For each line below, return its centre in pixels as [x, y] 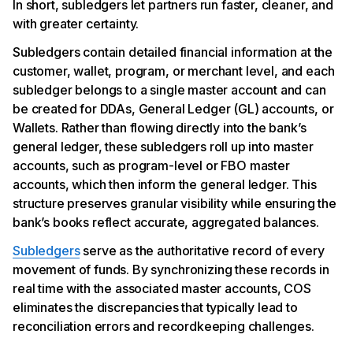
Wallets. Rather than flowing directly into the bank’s [160, 127]
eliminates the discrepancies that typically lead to [155, 307]
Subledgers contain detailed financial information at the [173, 52]
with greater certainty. [76, 23]
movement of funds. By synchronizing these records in [171, 269]
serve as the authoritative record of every [202, 250]
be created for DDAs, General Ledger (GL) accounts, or [173, 108]
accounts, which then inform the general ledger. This [165, 184]
